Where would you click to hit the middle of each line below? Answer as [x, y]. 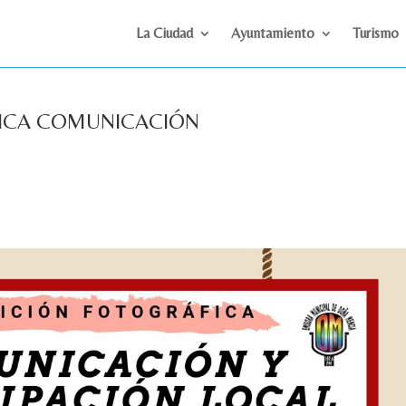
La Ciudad [164, 33]
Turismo [375, 33]
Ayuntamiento [272, 33]
